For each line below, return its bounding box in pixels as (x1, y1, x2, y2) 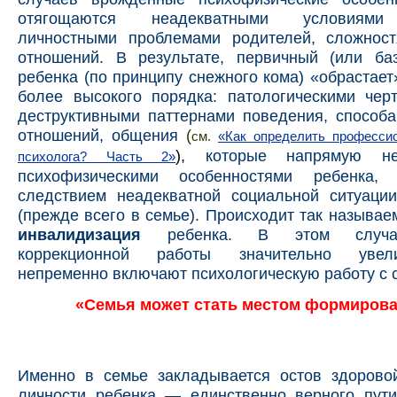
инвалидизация (18, 225, 141, 245)
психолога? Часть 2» (18, 150, 176, 165)
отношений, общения (18, 126, 178, 145)
